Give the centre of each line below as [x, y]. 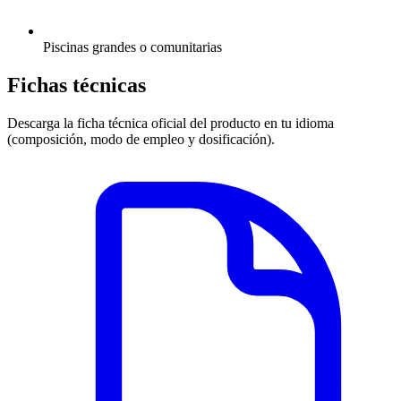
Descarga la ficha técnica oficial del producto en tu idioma [171, 123]
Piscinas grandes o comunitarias [132, 47]
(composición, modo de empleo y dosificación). [141, 139]
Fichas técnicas [77, 85]
